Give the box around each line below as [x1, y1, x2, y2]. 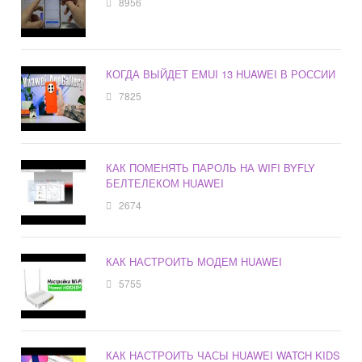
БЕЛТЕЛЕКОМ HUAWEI [106, 175, 225, 191]
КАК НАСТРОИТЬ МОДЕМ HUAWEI [106, 253, 283, 269]
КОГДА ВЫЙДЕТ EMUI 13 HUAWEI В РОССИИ [106, 65, 336, 82]
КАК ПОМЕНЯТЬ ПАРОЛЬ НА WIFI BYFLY [106, 159, 316, 175]
